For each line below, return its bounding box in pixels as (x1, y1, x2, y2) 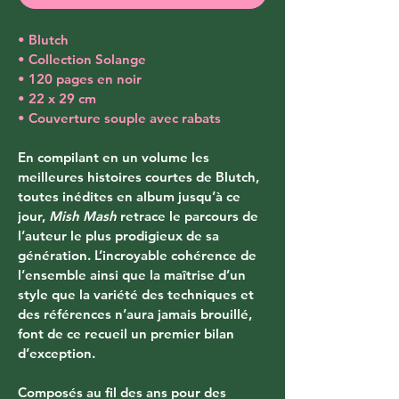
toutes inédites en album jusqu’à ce (18, 187, 244, 205)
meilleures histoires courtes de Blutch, (18, 167, 263, 185)
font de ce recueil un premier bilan (18, 324, 238, 342)
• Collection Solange (18, 50, 146, 68)
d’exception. (18, 344, 95, 362)
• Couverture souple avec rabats (18, 109, 221, 126)
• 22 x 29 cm (18, 89, 96, 107)
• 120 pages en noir (18, 69, 142, 87)
